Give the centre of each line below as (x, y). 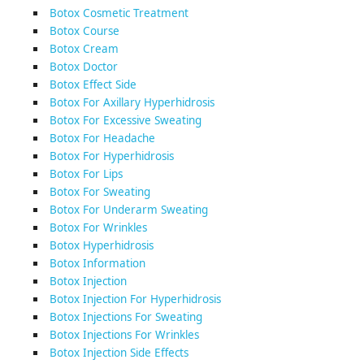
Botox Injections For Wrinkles (124, 335)
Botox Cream (84, 49)
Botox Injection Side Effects (119, 353)
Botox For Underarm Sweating (128, 210)
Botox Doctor (83, 67)
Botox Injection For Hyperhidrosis (135, 299)
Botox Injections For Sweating (126, 317)
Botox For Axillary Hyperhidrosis (132, 102)
